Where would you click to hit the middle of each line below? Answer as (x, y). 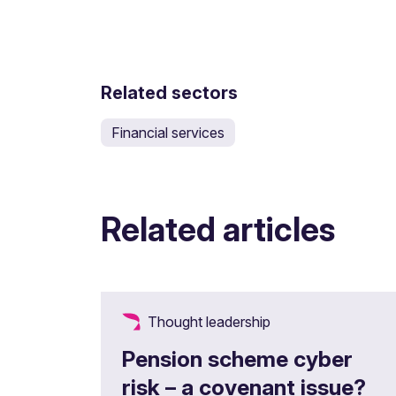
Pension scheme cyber (237, 359)
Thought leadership (209, 322)
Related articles (218, 229)
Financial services (168, 133)
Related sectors (169, 93)
